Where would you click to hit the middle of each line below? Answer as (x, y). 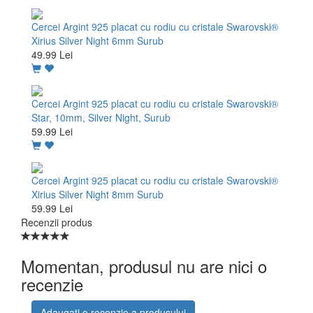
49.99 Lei (52, 54)
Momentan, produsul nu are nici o (144, 266)
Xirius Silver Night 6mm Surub (97, 40)
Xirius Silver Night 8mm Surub (97, 195)
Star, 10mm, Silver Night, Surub (101, 117)
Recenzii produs (57, 223)
